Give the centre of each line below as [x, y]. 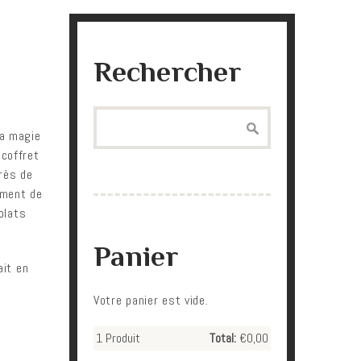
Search [110, 116]
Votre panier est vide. [151, 300]
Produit [121, 338]
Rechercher [167, 72]
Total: [223, 338]
